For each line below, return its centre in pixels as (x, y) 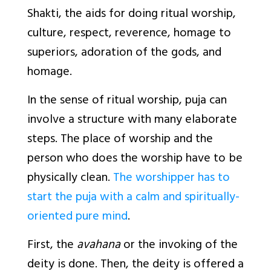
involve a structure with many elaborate (132, 121)
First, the (52, 246)
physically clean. (70, 179)
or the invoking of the (179, 246)
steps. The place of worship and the (120, 140)
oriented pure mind (77, 218)
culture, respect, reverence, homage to (129, 34)
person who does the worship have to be (135, 160)
